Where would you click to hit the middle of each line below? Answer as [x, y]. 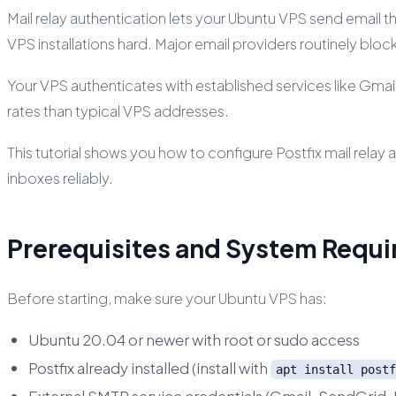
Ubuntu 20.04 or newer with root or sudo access [194, 339]
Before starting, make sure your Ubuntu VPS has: [167, 298]
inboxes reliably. [60, 179]
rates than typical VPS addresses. [118, 111]
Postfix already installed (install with [149, 367]
